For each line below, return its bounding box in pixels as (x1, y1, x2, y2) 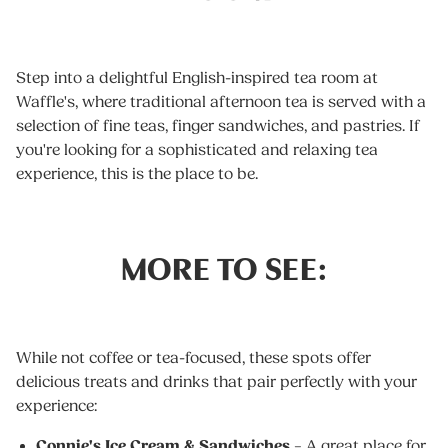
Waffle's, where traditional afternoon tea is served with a (16, 92, 426, 111)
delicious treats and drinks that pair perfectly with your (16, 372, 417, 391)
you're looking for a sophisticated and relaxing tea (16, 140, 378, 159)
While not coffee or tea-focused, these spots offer (16, 348, 371, 367)
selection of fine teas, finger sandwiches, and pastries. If (16, 116, 420, 135)
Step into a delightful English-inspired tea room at (16, 68, 378, 87)
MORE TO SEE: (120, 242, 328, 288)
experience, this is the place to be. (16, 164, 258, 183)
